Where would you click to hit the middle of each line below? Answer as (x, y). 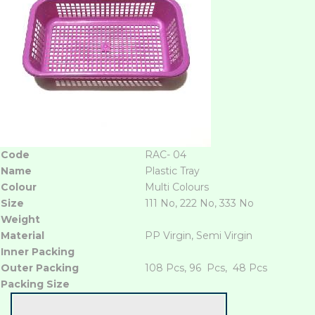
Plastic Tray (172, 171)
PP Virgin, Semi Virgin (199, 235)
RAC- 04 (166, 154)
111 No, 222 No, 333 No (199, 203)
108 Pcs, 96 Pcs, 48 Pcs (206, 268)
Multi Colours (177, 187)
